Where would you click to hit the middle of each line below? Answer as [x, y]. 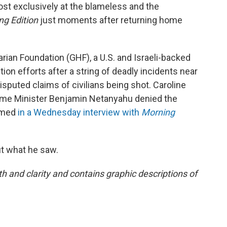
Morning [158, 112]
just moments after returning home [110, 20]
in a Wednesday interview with [80, 112]
